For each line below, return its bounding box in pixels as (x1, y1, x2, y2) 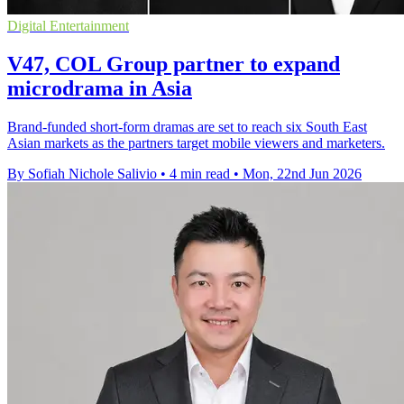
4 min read (170, 166, 230, 182)
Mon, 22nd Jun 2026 (243, 166, 362, 182)
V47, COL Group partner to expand (7, 52, 340, 77)
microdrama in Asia (7, 77, 192, 101)
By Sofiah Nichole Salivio (7, 166, 157, 182)
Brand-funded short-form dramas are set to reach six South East (7, 119, 367, 135)
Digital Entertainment (7, 18, 129, 34)
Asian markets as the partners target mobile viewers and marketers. (7, 135, 385, 151)
